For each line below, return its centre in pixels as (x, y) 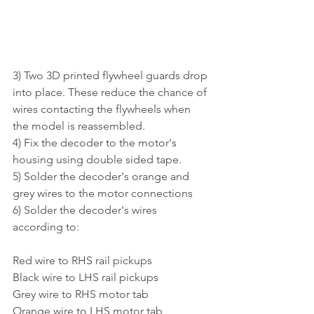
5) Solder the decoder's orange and (102, 177)
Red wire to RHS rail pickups (82, 261)
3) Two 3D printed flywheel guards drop (111, 76)
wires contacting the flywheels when (103, 109)
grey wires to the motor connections (103, 193)
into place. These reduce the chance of (111, 93)
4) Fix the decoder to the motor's (96, 143)
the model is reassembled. (80, 126)
